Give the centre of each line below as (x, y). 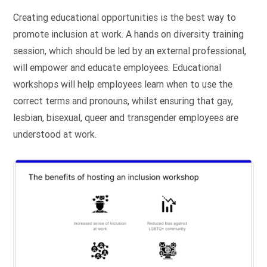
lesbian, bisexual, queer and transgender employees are (126, 118)
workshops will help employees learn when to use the (123, 85)
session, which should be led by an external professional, (130, 51)
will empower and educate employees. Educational (117, 68)
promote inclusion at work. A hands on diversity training (129, 35)
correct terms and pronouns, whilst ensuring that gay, (123, 101)
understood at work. (55, 135)
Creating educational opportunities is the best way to (125, 18)
